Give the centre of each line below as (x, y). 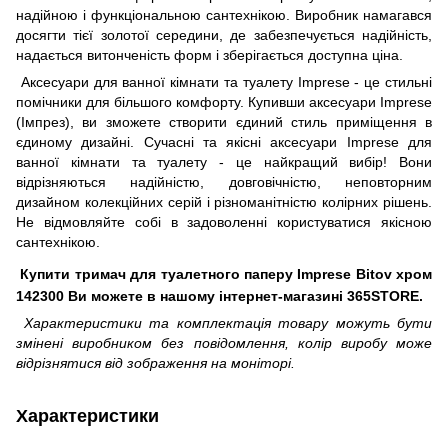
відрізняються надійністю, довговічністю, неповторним (224, 182)
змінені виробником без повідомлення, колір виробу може (224, 343)
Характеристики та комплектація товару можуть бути (227, 323)
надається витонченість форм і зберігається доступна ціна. (209, 55)
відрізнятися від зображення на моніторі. (155, 363)
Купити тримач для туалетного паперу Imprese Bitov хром (226, 274)
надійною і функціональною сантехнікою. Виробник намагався (224, 15)
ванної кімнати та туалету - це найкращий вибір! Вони (224, 162)
